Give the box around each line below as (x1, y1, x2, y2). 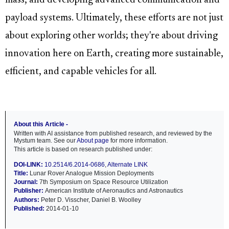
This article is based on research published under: (14, 145, 152, 153)
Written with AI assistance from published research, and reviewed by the (14, 129, 212, 137)
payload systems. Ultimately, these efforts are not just (5, 13, 223, 24)
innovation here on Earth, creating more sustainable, (5, 49, 223, 59)
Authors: (14, 196, 41, 203)
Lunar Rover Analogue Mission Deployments (30, 170, 154, 177)
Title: (14, 170, 30, 177)
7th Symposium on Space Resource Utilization (39, 178, 168, 186)
